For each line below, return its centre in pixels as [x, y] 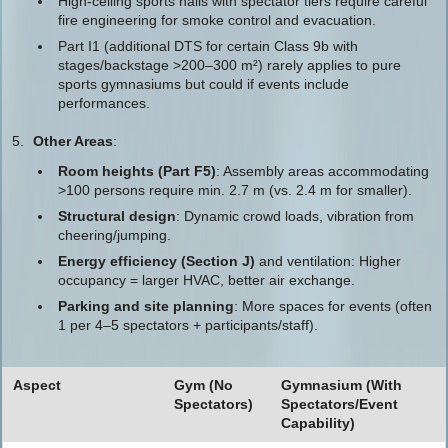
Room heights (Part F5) [137, 171]
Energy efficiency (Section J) [156, 261]
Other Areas [73, 141]
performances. [104, 103]
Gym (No [203, 385]
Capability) [318, 423]
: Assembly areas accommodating [322, 171]
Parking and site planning [146, 306]
